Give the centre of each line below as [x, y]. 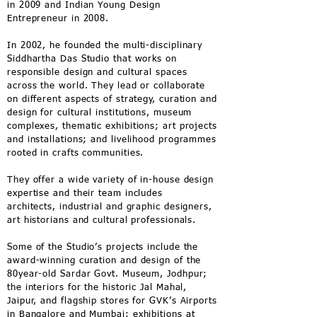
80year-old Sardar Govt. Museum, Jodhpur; [108, 274]
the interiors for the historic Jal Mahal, [97, 288]
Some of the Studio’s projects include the [103, 247]
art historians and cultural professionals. [102, 220]
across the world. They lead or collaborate [106, 86]
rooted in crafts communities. [76, 153]
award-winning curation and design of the [104, 261]
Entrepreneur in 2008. [58, 19]
